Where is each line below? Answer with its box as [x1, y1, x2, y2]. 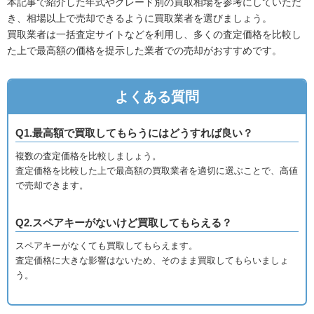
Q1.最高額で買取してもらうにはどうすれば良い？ [15, 127, 253, 139]
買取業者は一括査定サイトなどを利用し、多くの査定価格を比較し [7, 29, 301, 41]
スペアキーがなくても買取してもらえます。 [15, 241, 198, 252]
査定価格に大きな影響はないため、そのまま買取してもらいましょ [15, 256, 289, 266]
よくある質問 [115, 89, 199, 105]
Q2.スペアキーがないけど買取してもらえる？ [15, 217, 232, 229]
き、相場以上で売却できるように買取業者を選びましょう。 [7, 13, 272, 25]
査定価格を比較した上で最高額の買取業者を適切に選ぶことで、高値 [15, 166, 298, 177]
